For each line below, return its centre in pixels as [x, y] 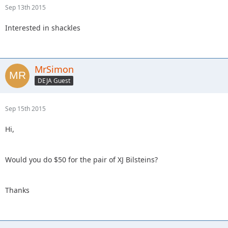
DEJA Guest [54, 81]
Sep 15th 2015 [25, 108]
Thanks [17, 190]
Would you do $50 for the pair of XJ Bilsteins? [81, 159]
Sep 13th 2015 [25, 7]
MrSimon [54, 69]
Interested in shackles [43, 27]
